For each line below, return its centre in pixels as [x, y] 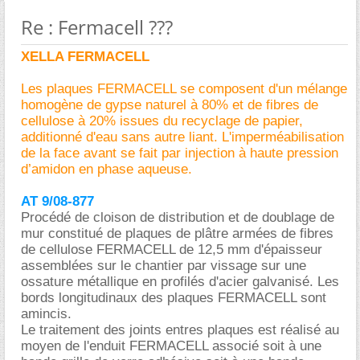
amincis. [46, 313]
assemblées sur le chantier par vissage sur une [164, 265]
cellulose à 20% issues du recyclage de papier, [162, 121]
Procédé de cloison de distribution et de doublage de [178, 217]
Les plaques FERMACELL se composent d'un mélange [184, 88]
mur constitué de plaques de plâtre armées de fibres [177, 233]
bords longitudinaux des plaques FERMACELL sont [174, 297]
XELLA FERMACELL [85, 56]
